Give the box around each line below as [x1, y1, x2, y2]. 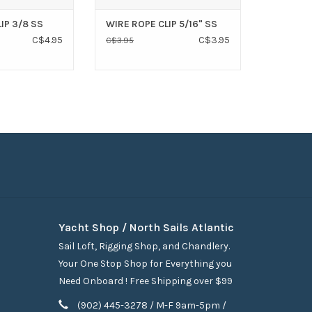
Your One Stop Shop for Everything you [58, 258, 232, 270]
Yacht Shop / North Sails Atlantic [58, 221, 234, 235]
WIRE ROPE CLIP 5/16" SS [106, 18, 217, 31]
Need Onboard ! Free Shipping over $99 [58, 275, 233, 288]
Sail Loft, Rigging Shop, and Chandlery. [58, 240, 230, 253]
